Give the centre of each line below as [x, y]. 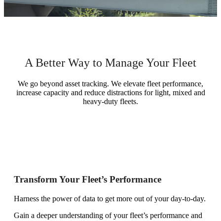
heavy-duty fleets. [110, 101]
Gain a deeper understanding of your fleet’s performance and [108, 216]
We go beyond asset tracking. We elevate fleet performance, [110, 83]
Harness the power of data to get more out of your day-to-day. [110, 199]
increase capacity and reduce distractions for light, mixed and [110, 92]
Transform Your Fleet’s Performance [88, 180]
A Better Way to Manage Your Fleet [110, 62]
